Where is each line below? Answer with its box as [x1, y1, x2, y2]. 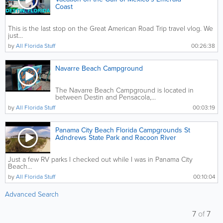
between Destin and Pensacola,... [55, 92, 156, 103]
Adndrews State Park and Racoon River [55, 132, 176, 143]
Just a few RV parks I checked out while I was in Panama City [8, 154, 193, 165]
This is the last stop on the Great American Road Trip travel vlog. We [8, 23, 213, 34]
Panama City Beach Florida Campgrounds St [55, 125, 190, 135]
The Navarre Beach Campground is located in [55, 85, 194, 96]
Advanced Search [5, 189, 59, 200]
